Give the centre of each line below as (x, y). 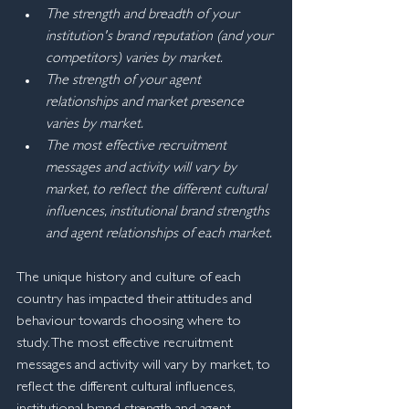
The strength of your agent (125, 81)
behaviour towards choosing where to (131, 322)
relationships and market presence (147, 103)
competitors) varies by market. (134, 59)
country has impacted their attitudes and (136, 300)
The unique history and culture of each (131, 278)
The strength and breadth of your (144, 16)
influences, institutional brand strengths (159, 213)
